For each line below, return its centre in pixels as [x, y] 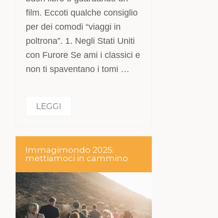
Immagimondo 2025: [70, 150]
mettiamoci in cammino [77, 158]
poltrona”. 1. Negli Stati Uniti [81, 41]
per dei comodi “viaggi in [73, 27]
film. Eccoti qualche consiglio [82, 13]
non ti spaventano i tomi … [78, 69]
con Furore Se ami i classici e [83, 55]
